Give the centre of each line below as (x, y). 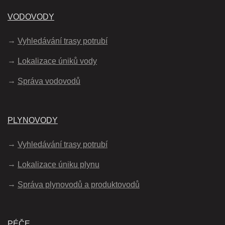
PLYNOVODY (33, 121)
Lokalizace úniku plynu (59, 165)
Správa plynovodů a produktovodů (79, 185)
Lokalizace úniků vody (57, 61)
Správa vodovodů (49, 81)
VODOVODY (31, 17)
